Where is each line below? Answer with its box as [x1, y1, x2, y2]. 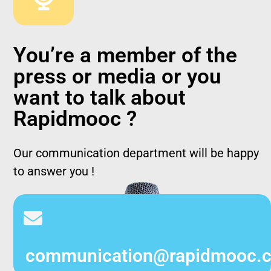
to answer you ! [13, 164, 95, 179]
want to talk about [13, 85, 186, 111]
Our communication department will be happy [13, 146, 260, 161]
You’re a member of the [13, 43, 238, 68]
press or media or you [13, 64, 222, 90]
